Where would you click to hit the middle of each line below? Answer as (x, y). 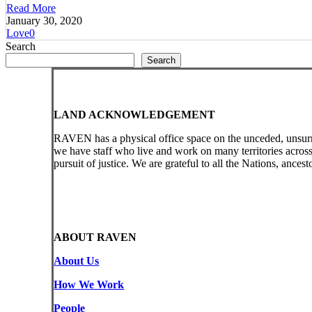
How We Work (89, 285)
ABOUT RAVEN (95, 237)
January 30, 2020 (44, 21)
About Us (77, 261)
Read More (31, 8)
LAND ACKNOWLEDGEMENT (135, 115)
